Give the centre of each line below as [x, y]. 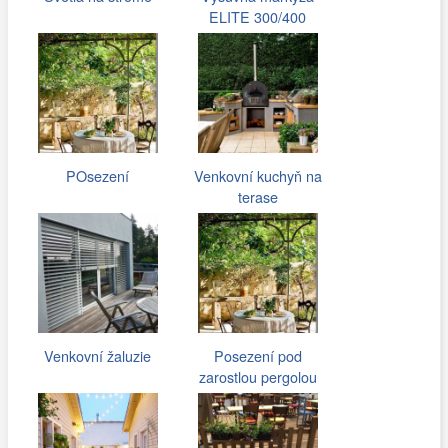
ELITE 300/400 [258, 16]
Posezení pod [257, 355]
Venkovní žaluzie [98, 355]
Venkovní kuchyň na [257, 175]
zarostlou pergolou [257, 376]
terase [257, 196]
